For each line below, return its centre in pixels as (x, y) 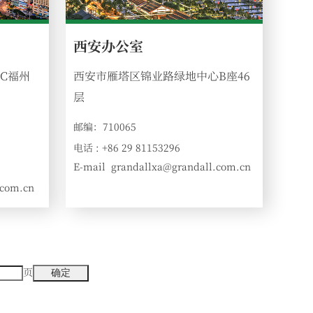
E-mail (90, 167)
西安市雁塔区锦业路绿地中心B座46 (162, 76)
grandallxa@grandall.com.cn (181, 167)
